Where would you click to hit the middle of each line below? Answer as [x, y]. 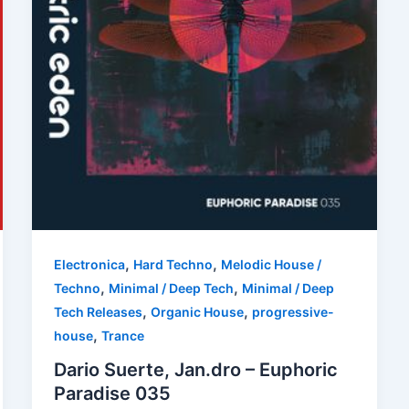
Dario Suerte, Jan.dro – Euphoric [195, 370]
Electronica [89, 264]
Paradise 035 [112, 394]
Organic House [197, 311]
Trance [122, 335]
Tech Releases [98, 311]
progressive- [293, 311]
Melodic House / [271, 264]
